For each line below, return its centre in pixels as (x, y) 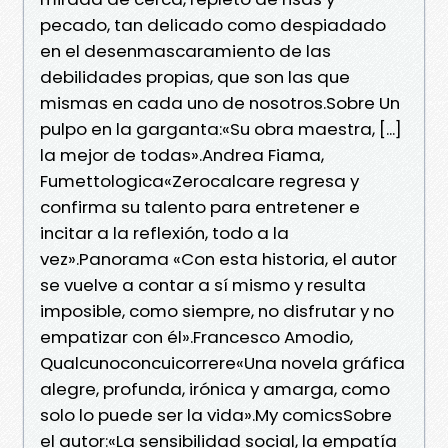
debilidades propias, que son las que (195, 76)
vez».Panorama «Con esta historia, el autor (218, 258)
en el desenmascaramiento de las (185, 50)
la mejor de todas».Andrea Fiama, (182, 154)
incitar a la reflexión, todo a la (164, 232)
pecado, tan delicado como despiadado (213, 24)
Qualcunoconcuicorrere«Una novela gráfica (222, 362)
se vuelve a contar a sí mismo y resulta (203, 284)
